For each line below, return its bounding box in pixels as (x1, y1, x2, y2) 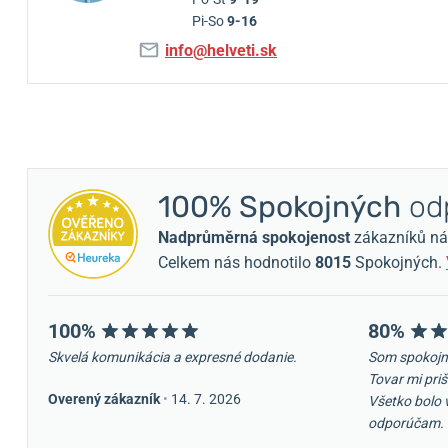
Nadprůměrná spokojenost (158, 228, 350, 247)
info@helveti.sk (165, 41, 277, 60)
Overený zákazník (48, 391, 160, 407)
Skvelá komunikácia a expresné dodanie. (48, 349, 297, 365)
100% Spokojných (158, 189, 401, 225)
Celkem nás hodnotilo (158, 253, 315, 272)
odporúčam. (367, 415, 444, 431)
